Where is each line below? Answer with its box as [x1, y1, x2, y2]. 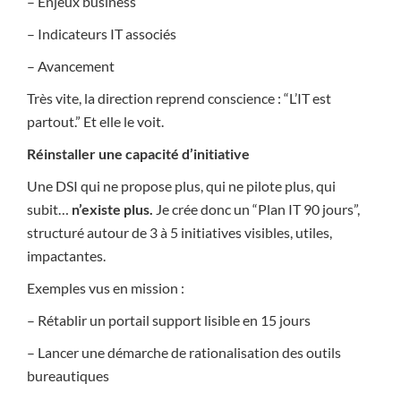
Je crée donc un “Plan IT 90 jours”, [153, 200, 360, 218]
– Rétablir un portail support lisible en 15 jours [27, 311, 311, 329]
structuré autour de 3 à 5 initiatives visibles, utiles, [27, 224, 332, 242]
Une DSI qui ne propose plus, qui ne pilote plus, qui [27, 177, 336, 195]
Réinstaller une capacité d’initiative [27, 145, 250, 163]
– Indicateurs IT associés [27, 25, 176, 43]
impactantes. [27, 247, 106, 265]
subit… [27, 200, 72, 218]
